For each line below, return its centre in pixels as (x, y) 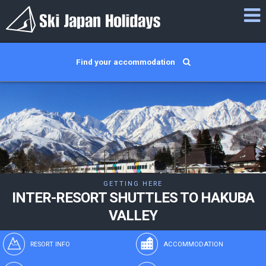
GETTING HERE (133, 184)
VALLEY (133, 216)
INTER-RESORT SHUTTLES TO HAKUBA (133, 198)
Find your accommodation (126, 62)
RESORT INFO (50, 244)
